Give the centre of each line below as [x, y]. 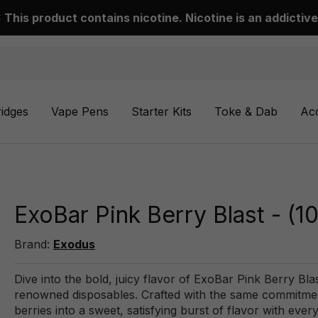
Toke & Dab [246, 111]
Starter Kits [161, 111]
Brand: [34, 244]
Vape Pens [80, 111]
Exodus [74, 244]
